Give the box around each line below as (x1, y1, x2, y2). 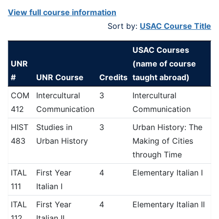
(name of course (132, 59, 196, 68)
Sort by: (108, 21, 140, 31)
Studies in (36, 122, 72, 132)
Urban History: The (132, 122, 202, 132)
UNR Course (36, 72, 84, 82)
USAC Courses (132, 45, 189, 55)
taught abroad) (132, 72, 190, 82)
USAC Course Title (140, 21, 211, 31)
